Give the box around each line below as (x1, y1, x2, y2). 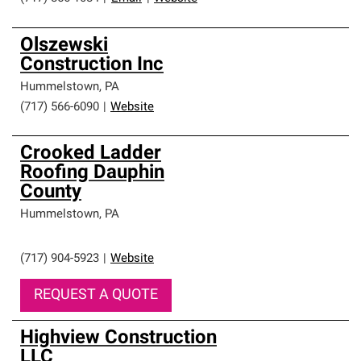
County (20, 183, 81, 202)
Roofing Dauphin (20, 164, 164, 183)
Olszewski (20, 36, 108, 56)
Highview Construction (20, 329, 217, 348)
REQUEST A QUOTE (34, 288, 158, 303)
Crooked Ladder (20, 144, 161, 164)
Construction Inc (20, 56, 164, 75)
